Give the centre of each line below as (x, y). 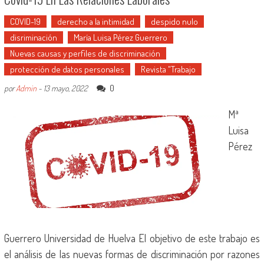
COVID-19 (25, 22)
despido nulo (174, 22)
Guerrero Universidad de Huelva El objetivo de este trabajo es (132, 238)
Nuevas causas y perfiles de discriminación (85, 53)
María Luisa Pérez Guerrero (120, 37)
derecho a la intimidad (95, 22)
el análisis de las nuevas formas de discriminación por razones (132, 254)
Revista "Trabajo (168, 69)
